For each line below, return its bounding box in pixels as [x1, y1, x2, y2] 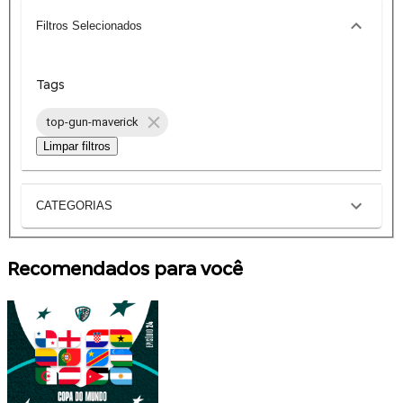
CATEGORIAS [36, 199, 112, 213]
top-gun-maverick [47, 115, 139, 130]
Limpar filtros [43, 139, 111, 153]
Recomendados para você [7, 257, 243, 280]
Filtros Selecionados [36, 19, 142, 33]
